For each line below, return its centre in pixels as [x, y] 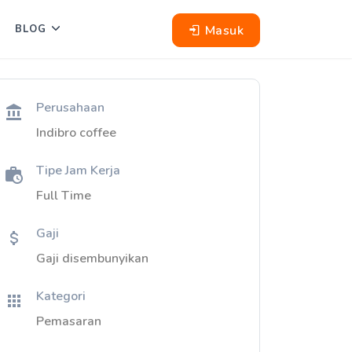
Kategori [61, 296]
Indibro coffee [76, 133]
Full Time [64, 196]
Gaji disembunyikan [92, 258]
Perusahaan [70, 108]
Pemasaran [69, 321]
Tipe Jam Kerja [78, 170]
